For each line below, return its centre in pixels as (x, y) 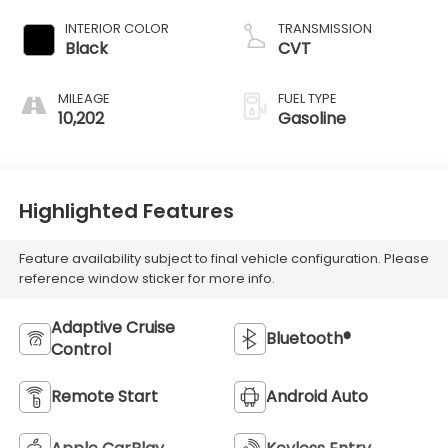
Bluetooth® (308, 339)
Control (80, 350)
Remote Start (104, 397)
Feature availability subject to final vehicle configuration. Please (223, 259)
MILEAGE (83, 99)
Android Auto (317, 397)
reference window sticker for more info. (146, 279)
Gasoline (312, 119)
